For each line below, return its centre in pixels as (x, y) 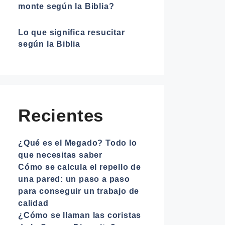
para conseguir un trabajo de (79, 191)
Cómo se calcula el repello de (80, 167)
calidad (33, 203)
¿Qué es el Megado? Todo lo (78, 143)
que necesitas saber (61, 155)
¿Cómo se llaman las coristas (80, 215)
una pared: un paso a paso (74, 179)
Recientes (61, 115)
